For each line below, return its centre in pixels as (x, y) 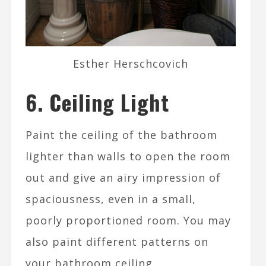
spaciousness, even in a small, (110, 199)
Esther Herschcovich (131, 64)
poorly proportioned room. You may (128, 221)
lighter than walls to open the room (128, 156)
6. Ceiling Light (97, 102)
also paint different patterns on (117, 242)
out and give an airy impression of (123, 178)
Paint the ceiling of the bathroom (121, 135)
